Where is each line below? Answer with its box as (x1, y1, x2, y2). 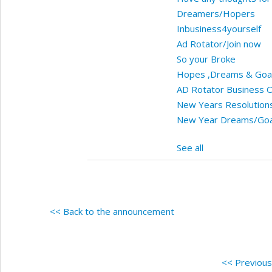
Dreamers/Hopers (176, 7, 255, 19)
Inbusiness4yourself (176, 22, 261, 35)
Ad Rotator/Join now (176, 37, 261, 50)
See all (176, 141, 203, 154)
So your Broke (176, 52, 236, 65)
